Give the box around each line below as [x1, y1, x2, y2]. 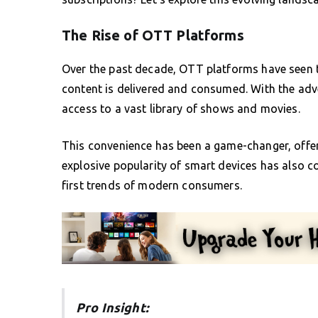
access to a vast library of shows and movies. [62, 102, 300, 115]
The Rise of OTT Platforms [62, 26, 244, 43]
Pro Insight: [76, 300, 148, 314]
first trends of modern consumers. [62, 178, 242, 192]
